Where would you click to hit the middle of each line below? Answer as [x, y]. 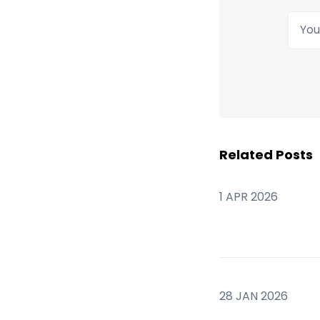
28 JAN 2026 [253, 296]
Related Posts [266, 154]
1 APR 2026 [248, 196]
